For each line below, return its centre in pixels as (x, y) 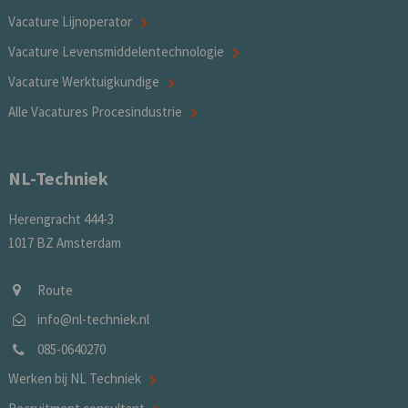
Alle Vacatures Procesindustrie (95, 111)
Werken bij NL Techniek (74, 379)
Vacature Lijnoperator (70, 21)
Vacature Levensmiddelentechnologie (116, 51)
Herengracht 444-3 (61, 219)
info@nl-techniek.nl (93, 320)
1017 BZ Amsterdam (64, 242)
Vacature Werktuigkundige (83, 81)
